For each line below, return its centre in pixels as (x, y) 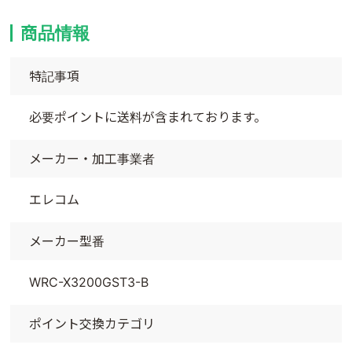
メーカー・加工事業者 (92, 158)
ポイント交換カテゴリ (92, 323)
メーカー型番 (67, 241)
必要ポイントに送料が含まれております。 (148, 117)
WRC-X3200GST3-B (89, 282)
